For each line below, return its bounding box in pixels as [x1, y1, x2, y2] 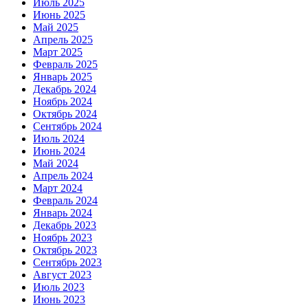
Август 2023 [33, 269, 91, 281]
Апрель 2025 [33, 34, 93, 46]
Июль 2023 [33, 281, 85, 294]
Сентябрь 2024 [33, 120, 102, 133]
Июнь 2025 [33, 9, 85, 21]
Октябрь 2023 [33, 244, 97, 256]
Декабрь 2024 [33, 83, 96, 96]
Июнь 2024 [33, 145, 85, 157]
